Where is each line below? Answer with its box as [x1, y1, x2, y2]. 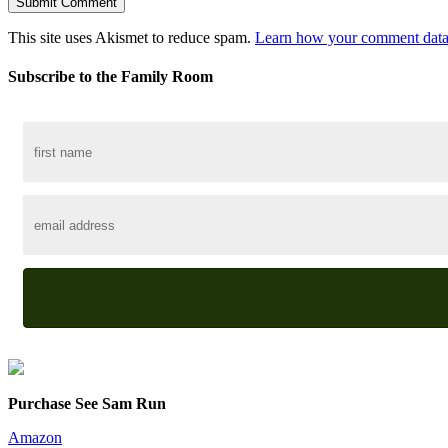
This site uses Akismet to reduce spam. [8, 28, 255, 46]
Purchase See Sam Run [8, 395, 166, 413]
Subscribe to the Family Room [8, 68, 213, 86]
